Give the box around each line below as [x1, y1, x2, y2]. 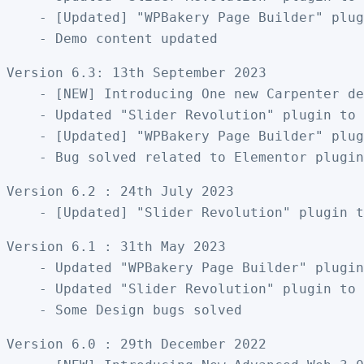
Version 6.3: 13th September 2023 [6, 64, 266, 80]
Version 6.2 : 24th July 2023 [6, 183, 234, 199]
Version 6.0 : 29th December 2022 [6, 336, 266, 352]
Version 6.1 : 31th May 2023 [6, 238, 226, 254]
